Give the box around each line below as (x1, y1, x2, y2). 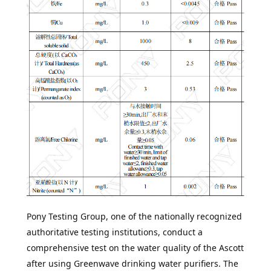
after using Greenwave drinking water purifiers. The (26, 258, 238, 270)
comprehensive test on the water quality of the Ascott (26, 242, 244, 254)
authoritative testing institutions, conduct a (26, 226, 203, 238)
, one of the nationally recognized (105, 211, 242, 223)
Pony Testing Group (26, 211, 106, 223)
